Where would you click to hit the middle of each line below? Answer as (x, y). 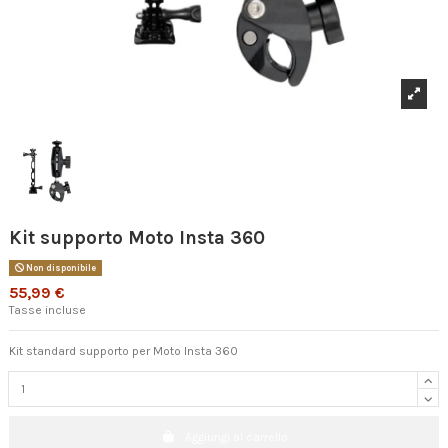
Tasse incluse (47, 309)
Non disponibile (59, 268)
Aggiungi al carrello (236, 437)
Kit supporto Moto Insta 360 (137, 238)
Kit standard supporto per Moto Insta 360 (123, 350)
